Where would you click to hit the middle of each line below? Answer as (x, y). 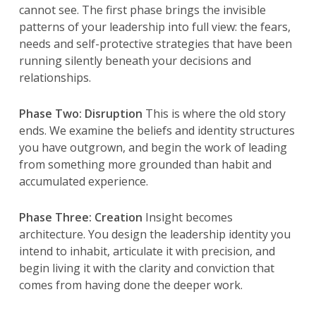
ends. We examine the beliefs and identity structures (157, 130)
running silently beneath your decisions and (135, 60)
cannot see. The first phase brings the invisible (142, 10)
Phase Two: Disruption (80, 113)
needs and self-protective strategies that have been (155, 43)
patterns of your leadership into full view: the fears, (154, 26)
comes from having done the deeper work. (130, 285)
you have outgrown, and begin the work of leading (153, 147)
